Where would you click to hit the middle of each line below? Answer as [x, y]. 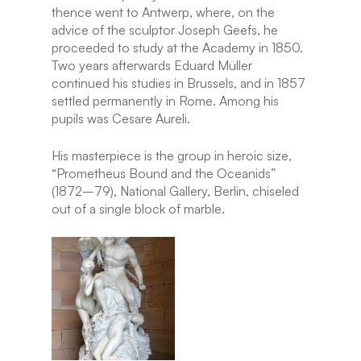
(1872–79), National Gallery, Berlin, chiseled [175, 191]
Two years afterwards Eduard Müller [152, 65]
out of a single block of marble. [138, 209]
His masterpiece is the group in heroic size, [172, 156]
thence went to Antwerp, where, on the [163, 12]
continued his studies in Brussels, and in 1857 [178, 83]
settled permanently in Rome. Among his [165, 101]
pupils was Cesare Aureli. [121, 118]
